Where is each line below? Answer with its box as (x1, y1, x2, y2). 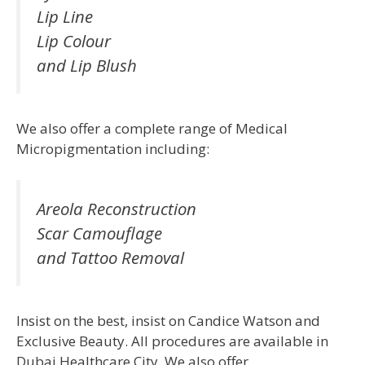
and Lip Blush (37, 53, 137, 77)
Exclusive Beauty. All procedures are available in (16, 332, 328, 351)
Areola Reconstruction (37, 196, 196, 220)
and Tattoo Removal (37, 245, 184, 269)
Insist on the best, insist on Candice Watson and (16, 311, 320, 331)
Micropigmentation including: (16, 139, 209, 159)
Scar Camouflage (37, 221, 162, 244)
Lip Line (37, 4, 93, 28)
